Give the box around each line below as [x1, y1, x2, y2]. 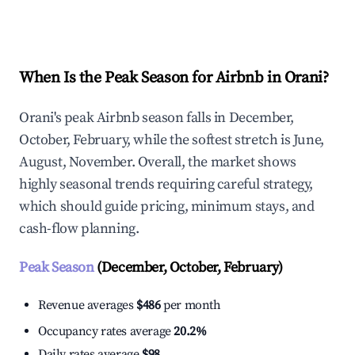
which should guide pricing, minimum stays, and [19, 197, 315, 216]
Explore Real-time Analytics [44, 4, 208, 22]
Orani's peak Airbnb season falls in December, [19, 109, 295, 128]
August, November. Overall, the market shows [19, 153, 296, 172]
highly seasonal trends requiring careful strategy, [19, 175, 314, 194]
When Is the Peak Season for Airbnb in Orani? [19, 68, 329, 89]
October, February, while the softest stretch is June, [19, 131, 324, 150]
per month [160, 297, 221, 314]
